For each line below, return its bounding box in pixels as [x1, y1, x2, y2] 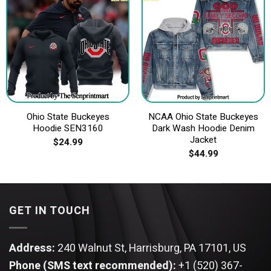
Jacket [190, 132, 217, 146]
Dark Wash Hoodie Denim [152, 121, 255, 135]
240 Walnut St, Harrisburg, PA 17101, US [57, 240, 246, 257]
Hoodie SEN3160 [32, 121, 103, 135]
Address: [9, 240, 57, 257]
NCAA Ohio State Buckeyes [148, 109, 258, 123]
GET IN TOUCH [9, 203, 90, 220]
